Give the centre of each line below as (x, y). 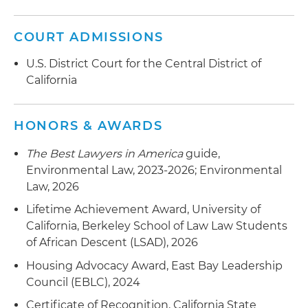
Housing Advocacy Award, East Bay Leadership (154, 265)
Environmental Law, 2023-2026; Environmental (154, 170)
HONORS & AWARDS (88, 125)
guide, (201, 153)
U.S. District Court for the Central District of (144, 63)
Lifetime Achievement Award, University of (143, 210)
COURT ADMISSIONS (89, 37)
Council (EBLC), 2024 (83, 282)
